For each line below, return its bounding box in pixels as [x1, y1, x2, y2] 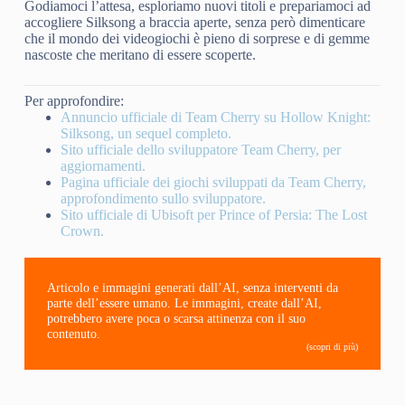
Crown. [60, 223, 104, 240]
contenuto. [46, 326, 100, 342]
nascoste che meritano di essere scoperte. [24, 47, 256, 63]
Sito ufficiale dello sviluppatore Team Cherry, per [60, 142, 341, 158]
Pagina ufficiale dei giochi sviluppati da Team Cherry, [60, 174, 366, 191]
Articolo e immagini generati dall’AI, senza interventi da [46, 280, 338, 296]
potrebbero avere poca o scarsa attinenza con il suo [46, 311, 306, 326]
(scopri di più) [306, 342, 359, 353]
